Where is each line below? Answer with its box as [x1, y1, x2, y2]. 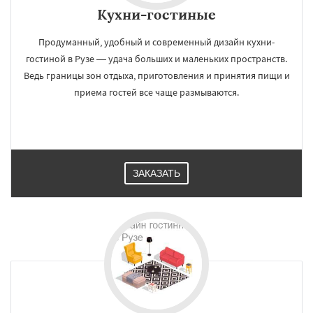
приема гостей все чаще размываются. [74, 86, 239, 99]
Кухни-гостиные [97, 6, 216, 23]
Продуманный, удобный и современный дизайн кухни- [38, 36, 275, 48]
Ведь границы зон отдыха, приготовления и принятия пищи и [23, 69, 290, 82]
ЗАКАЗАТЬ [133, 168, 180, 179]
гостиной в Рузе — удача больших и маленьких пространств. [26, 52, 287, 65]
